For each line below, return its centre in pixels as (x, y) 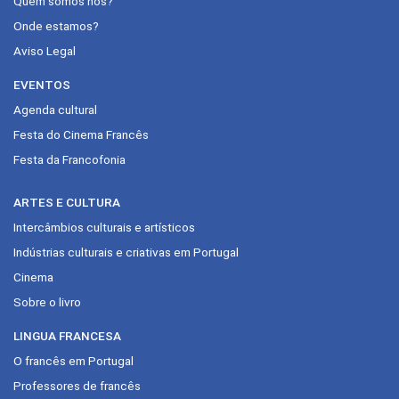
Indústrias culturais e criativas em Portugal (126, 252)
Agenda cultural (55, 109)
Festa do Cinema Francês (81, 134)
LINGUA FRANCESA (67, 335)
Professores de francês (77, 385)
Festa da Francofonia (69, 159)
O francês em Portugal (73, 360)
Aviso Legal (45, 50)
